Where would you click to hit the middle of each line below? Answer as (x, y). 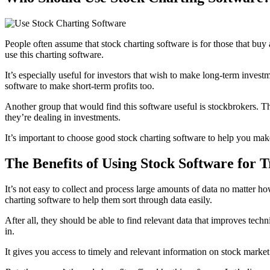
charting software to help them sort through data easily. (108, 200)
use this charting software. (54, 55)
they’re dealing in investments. (63, 118)
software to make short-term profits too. (80, 86)
